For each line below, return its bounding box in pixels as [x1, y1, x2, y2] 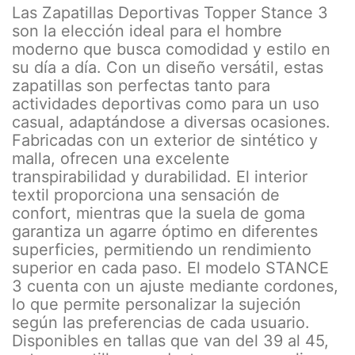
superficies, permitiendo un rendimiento [12, 240, 311, 260]
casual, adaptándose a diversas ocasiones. [12, 113, 330, 132]
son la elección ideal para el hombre [12, 21, 282, 41]
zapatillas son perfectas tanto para [12, 76, 270, 96]
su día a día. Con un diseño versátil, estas [12, 58, 323, 78]
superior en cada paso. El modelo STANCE [12, 258, 329, 278]
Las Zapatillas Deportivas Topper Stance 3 [12, 3, 328, 23]
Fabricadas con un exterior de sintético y [12, 131, 318, 151]
